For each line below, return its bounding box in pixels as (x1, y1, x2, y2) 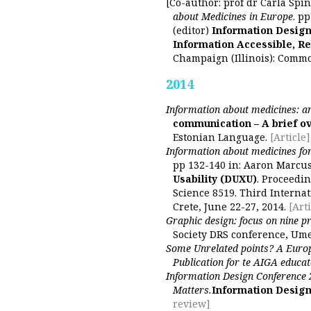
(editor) (173, 24, 212, 37)
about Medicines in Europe (173, 10, 293, 23)
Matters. (173, 283, 212, 296)
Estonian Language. (173, 131, 267, 144)
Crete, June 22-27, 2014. (173, 200, 286, 213)
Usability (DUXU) (173, 172, 257, 185)
